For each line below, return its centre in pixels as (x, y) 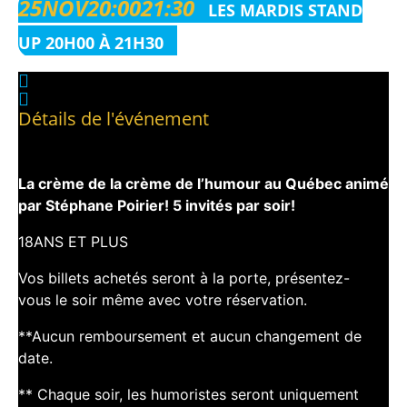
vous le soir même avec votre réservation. (163, 300)
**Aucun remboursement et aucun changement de (190, 337)
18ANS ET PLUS (73, 242)
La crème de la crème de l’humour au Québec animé (203, 184)
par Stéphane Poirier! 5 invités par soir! (157, 206)
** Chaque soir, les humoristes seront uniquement (189, 395)
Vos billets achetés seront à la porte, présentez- (184, 278)
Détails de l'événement (114, 119)
